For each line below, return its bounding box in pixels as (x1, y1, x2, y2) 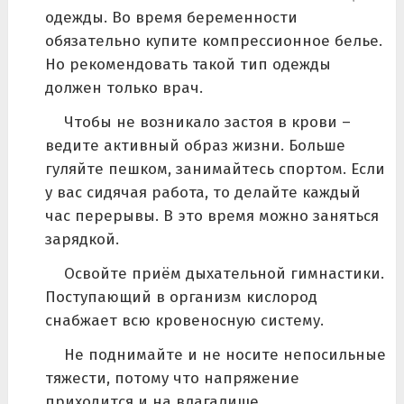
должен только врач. (44, 78, 203, 97)
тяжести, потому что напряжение (44, 368, 299, 388)
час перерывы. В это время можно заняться (44, 206, 379, 225)
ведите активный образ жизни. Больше (44, 135, 345, 155)
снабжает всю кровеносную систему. (44, 310, 324, 330)
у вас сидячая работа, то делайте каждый (44, 182, 361, 202)
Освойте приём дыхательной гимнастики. (63, 263, 384, 283)
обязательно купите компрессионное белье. (44, 31, 382, 50)
